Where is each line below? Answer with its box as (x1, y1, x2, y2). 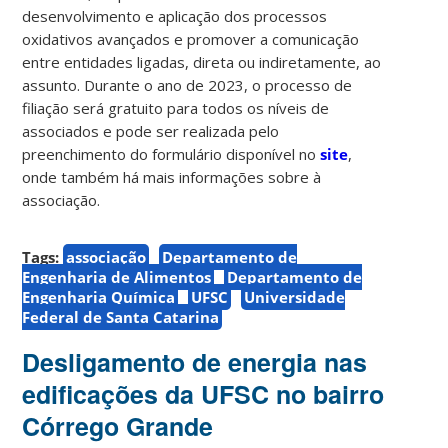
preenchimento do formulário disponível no (22, 143, 321, 164)
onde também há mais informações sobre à (22, 166, 322, 187)
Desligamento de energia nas (22, 343, 368, 380)
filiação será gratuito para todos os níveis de (22, 97, 330, 118)
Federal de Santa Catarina (22, 306, 220, 327)
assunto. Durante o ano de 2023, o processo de (22, 74, 353, 95)
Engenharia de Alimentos (22, 266, 212, 287)
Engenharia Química (22, 286, 176, 307)
